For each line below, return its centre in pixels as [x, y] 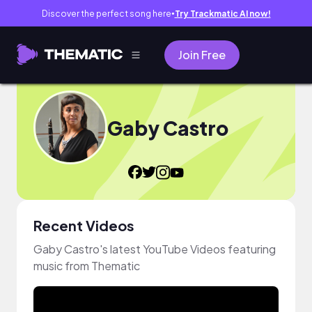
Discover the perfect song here [106, 13]
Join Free [202, 55]
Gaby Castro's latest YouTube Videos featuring [155, 249]
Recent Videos [84, 225]
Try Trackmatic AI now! [223, 13]
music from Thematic [87, 265]
